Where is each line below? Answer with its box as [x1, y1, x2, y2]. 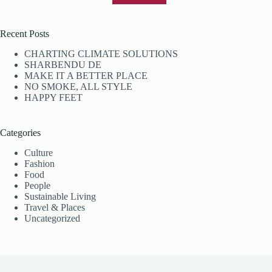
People [24, 180, 50, 191]
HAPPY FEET [24, 92, 83, 103]
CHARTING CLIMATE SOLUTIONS [24, 48, 178, 59]
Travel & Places [24, 202, 85, 212]
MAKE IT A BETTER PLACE [24, 70, 148, 81]
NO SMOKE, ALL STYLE [24, 81, 132, 92]
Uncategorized [24, 212, 80, 223]
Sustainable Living [24, 191, 96, 202]
